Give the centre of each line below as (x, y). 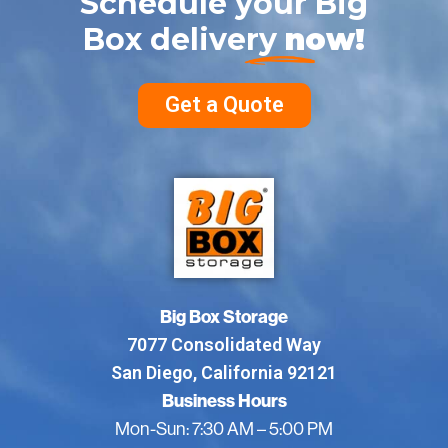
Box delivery (184, 39)
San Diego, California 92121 (224, 372)
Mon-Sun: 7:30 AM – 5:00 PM (224, 428)
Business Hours (224, 400)
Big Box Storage (224, 316)
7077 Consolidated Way (224, 344)
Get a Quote (224, 105)
